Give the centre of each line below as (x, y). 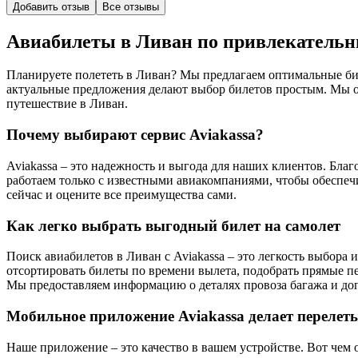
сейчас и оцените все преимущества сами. (121, 194)
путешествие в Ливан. (67, 104)
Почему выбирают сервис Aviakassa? (135, 135)
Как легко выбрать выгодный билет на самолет (173, 225)
